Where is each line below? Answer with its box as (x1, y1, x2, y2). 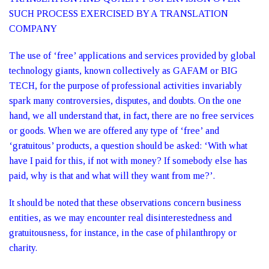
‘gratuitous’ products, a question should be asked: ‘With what (9, 141, 247, 151)
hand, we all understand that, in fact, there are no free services (9, 110, 254, 121)
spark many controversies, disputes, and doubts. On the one (9, 95, 241, 106)
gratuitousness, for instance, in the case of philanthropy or (9, 228, 237, 238)
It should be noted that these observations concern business (9, 198, 241, 208)
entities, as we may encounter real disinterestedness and (9, 213, 232, 223)
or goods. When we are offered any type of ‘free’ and (9, 125, 219, 136)
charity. (9, 243, 37, 253)
